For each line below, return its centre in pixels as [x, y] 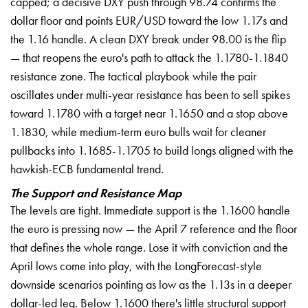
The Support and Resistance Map [96, 192]
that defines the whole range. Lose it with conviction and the [149, 247]
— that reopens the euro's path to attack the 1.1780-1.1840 [149, 57]
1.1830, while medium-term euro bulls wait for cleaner [138, 131]
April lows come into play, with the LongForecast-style [136, 265]
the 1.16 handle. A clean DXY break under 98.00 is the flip [148, 38]
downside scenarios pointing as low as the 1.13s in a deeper [151, 284]
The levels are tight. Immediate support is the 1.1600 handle [150, 210]
